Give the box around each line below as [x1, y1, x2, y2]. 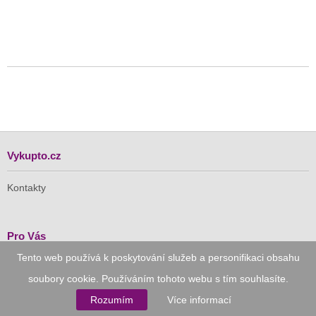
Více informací [167, 294, 231, 305]
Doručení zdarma [7, 262, 85, 274]
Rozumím [90, 294, 133, 305]
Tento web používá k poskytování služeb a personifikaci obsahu [16, 252, 300, 263]
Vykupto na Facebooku [7, 279, 109, 291]
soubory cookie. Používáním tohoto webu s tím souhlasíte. [28, 273, 288, 284]
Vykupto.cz [7, 150, 61, 162]
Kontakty [7, 182, 46, 194]
